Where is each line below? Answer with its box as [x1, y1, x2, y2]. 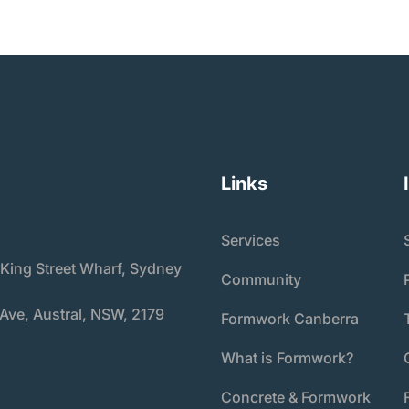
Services [220, 230, 280, 249]
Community [220, 269, 301, 288]
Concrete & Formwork [220, 387, 371, 406]
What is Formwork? [220, 348, 353, 367]
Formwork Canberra [220, 309, 359, 328]
